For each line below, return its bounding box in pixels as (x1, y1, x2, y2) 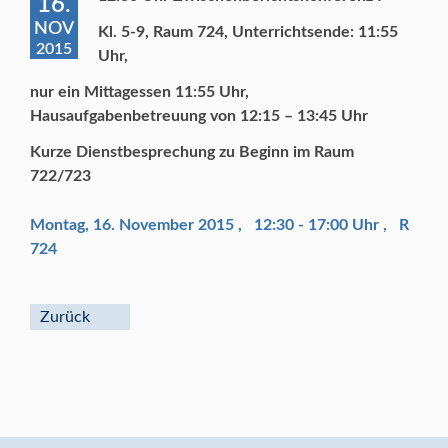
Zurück (40, 309, 90, 326)
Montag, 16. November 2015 (30, 217, 238, 234)
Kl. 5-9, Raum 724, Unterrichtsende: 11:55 (98, 24, 398, 41)
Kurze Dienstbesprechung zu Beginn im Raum (30, 144, 354, 161)
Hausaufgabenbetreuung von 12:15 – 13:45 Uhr (30, 108, 368, 125)
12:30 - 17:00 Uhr (254, 217, 379, 234)
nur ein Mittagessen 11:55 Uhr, (30, 84, 249, 101)
